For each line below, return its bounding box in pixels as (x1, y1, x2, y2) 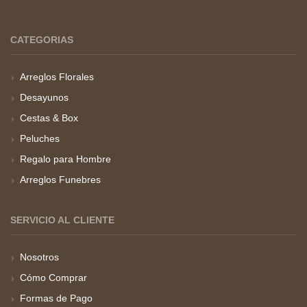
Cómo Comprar (20, 272, 87, 283)
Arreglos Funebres (20, 174, 101, 185)
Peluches (20, 133, 60, 144)
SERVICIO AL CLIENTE (10, 214, 114, 225)
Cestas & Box (20, 112, 78, 123)
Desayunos (20, 92, 69, 103)
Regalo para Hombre (20, 153, 111, 164)
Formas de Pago (20, 293, 93, 304)
